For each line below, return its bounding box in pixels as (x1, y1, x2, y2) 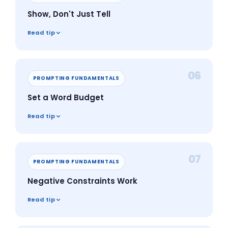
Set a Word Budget (27, 92, 104, 103)
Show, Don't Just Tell (27, 9, 110, 20)
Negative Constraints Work (27, 176, 137, 187)
